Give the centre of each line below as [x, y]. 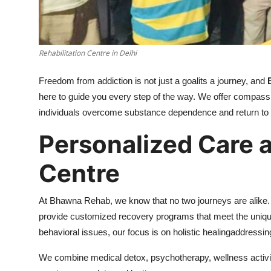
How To [27, 40]
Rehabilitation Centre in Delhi [88, 53]
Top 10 [24, 70]
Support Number [47, 10]
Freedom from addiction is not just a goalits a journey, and [153, 81]
